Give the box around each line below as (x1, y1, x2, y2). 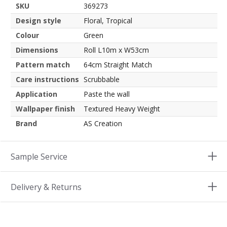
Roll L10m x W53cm (84, 45, 149, 55)
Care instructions (16, 74, 79, 85)
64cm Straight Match (84, 60, 152, 70)
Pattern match (16, 60, 70, 70)
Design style (16, 16, 61, 26)
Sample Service (11, 151, 67, 163)
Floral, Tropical (84, 16, 132, 26)
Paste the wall (84, 89, 130, 99)
